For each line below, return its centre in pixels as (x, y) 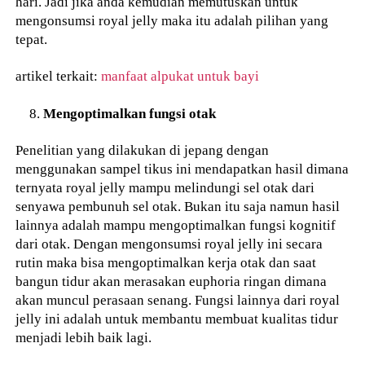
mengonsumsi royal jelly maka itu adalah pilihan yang (172, 21)
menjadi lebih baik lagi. (84, 337)
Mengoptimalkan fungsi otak (130, 113)
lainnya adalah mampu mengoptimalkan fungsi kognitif (176, 224)
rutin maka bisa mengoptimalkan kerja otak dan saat (166, 262)
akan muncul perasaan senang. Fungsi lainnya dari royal (178, 299)
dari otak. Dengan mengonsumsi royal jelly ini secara (169, 243)
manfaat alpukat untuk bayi (180, 75)
